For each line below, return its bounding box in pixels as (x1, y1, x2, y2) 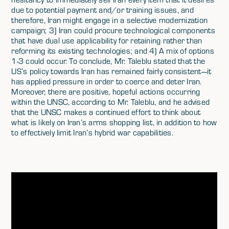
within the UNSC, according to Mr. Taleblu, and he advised (11, 97, 210, 107)
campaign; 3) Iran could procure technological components (11, 25, 215, 35)
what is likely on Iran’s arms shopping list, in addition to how (11, 117, 217, 127)
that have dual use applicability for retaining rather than (11, 35, 202, 45)
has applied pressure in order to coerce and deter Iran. (11, 76, 202, 86)
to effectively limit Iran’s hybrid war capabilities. (11, 127, 173, 138)
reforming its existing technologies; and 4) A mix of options (11, 45, 214, 56)
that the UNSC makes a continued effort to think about (11, 107, 201, 117)
